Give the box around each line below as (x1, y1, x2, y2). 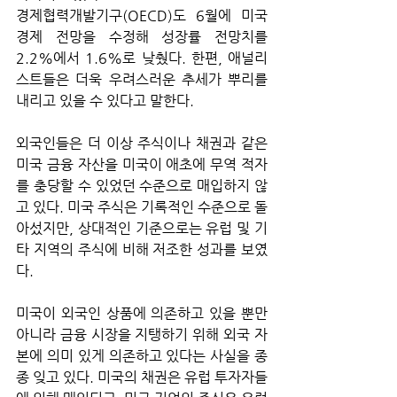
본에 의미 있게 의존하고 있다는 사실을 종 (16, 346, 268, 364)
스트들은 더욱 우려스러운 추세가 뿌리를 (16, 70, 268, 88)
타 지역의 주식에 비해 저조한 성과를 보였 (16, 240, 268, 258)
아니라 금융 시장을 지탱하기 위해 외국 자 (16, 325, 268, 343)
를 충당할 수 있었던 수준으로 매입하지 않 (16, 176, 268, 194)
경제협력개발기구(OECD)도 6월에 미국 (16, 6, 268, 24)
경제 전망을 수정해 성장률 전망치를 (16, 27, 268, 45)
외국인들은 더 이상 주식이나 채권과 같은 (16, 134, 268, 152)
